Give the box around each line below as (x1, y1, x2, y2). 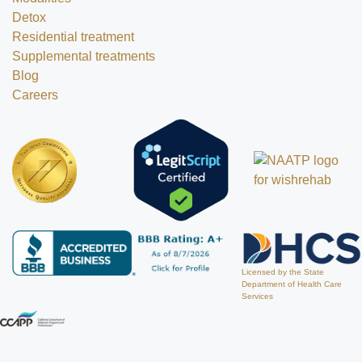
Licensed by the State (241, 267, 324, 276)
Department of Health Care (241, 279, 342, 288)
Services (241, 291, 273, 301)
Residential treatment (12, 30, 134, 44)
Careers (12, 88, 58, 103)
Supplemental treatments (12, 49, 155, 64)
